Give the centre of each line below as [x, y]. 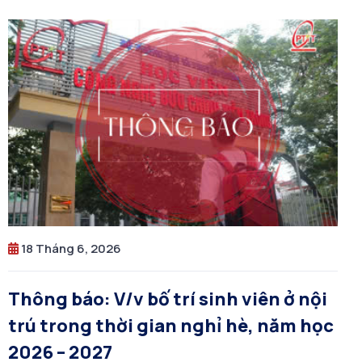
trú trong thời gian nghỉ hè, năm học [24, 325]
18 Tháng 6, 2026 [70, 248]
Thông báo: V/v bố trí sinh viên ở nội [168, 299]
